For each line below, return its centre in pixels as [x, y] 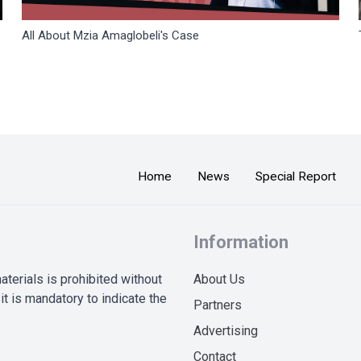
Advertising [226, 331]
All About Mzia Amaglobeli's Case [110, 35]
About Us [219, 279]
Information [241, 242]
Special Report [296, 176]
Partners [218, 305]
